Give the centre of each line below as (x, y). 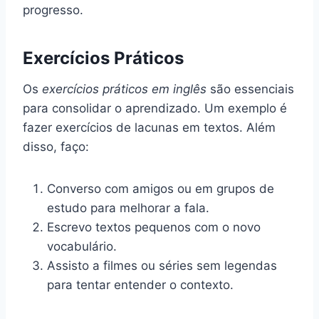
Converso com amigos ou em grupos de (161, 188)
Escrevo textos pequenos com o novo (154, 227)
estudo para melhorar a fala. (128, 208)
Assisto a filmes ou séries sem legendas (162, 265)
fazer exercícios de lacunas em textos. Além (149, 127)
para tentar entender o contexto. (140, 284)
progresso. (53, 10)
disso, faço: (56, 146)
